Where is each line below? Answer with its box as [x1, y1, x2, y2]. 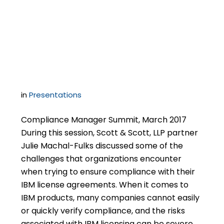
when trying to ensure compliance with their [21, 166, 195, 177]
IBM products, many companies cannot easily [21, 192, 200, 203]
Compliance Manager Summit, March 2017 [21, 114, 187, 125]
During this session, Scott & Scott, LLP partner [21, 127, 198, 138]
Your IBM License [21, 27, 150, 48]
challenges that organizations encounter [21, 153, 182, 164]
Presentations [29, 89, 82, 100]
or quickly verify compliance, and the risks [21, 205, 185, 216]
